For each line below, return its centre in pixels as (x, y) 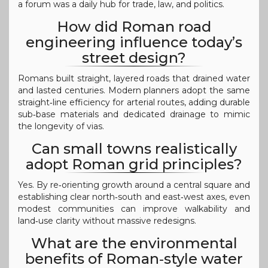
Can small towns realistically (134, 148)
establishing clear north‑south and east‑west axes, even (134, 197)
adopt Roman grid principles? (134, 164)
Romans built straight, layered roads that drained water (134, 78)
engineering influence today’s (134, 42)
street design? (134, 57)
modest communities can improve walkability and (134, 208)
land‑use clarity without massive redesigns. (107, 220)
